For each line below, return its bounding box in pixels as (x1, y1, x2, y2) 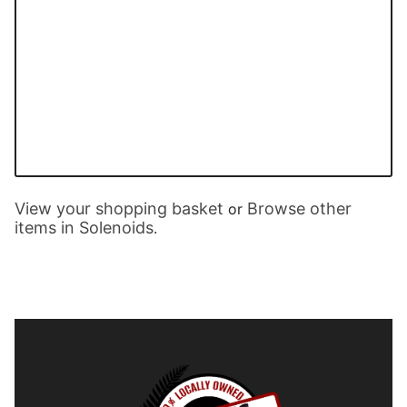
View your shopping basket (15, 198, 223, 218)
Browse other (247, 198, 352, 218)
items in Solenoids (15, 217, 154, 237)
